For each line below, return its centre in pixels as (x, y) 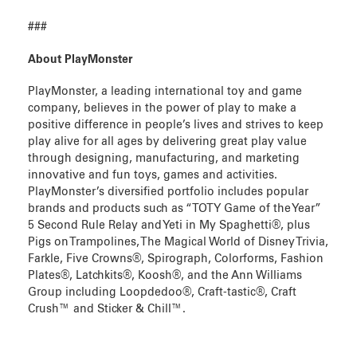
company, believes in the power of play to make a (162, 109)
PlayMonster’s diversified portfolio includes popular (168, 192)
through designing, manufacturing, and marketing (164, 159)
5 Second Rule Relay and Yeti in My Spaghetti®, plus (169, 226)
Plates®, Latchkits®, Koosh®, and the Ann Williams (165, 276)
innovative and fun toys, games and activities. (153, 176)
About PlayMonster (80, 59)
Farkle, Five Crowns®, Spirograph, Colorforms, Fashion (176, 259)
